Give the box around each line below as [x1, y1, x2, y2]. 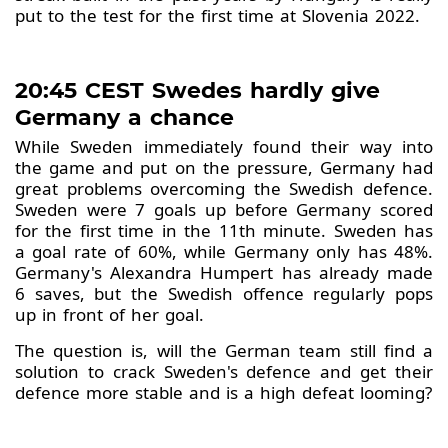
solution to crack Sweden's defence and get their [15, 360, 433, 384]
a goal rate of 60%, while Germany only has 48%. [15, 240, 433, 264]
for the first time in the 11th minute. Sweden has [15, 219, 433, 243]
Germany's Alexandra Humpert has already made [15, 261, 433, 285]
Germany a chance [15, 104, 234, 132]
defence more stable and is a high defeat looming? [15, 381, 432, 405]
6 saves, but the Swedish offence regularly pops [15, 282, 433, 306]
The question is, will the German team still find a [15, 339, 433, 363]
